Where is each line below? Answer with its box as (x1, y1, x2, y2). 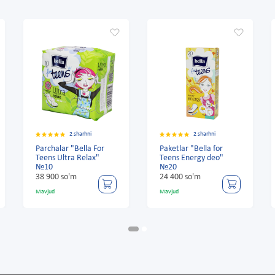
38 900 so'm (35, 172, 77, 182)
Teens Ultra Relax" (35, 153, 99, 163)
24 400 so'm (159, 172, 201, 182)
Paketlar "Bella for (159, 144, 223, 154)
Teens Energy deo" (159, 153, 223, 163)
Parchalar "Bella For (35, 144, 104, 154)
